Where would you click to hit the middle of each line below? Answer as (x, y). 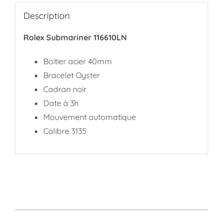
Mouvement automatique (89, 117)
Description (46, 16)
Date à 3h (61, 103)
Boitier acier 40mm (77, 61)
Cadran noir (65, 89)
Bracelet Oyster (71, 75)
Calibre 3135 (65, 131)
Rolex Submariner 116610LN (75, 38)
